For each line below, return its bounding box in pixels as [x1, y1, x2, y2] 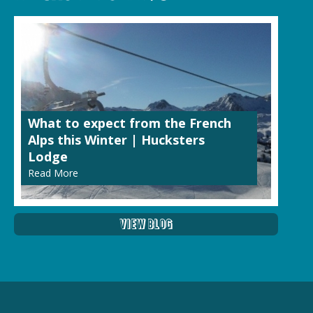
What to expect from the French [28, 114, 231, 131]
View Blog [119, 214, 173, 233]
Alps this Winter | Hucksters [28, 131, 205, 148]
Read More [28, 166, 78, 180]
